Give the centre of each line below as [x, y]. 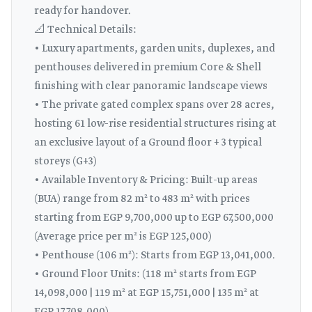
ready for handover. [83, 11]
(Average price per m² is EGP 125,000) [123, 237]
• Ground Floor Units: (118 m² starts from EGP [145, 274]
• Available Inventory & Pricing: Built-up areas [146, 180]
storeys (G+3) [65, 162]
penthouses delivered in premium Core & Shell [148, 68]
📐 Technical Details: [85, 30]
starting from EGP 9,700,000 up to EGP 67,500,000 [154, 218]
